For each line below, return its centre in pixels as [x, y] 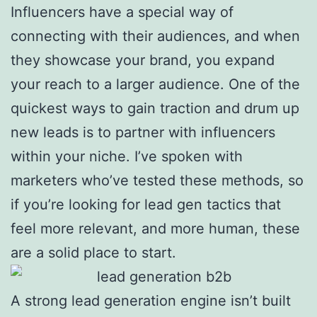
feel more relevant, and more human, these [155, 228]
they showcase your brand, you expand [143, 60]
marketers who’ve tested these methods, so [157, 180]
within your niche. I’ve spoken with [127, 156]
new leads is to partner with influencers [143, 132]
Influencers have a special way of [122, 12]
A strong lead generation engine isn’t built [151, 300]
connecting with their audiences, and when [155, 36]
